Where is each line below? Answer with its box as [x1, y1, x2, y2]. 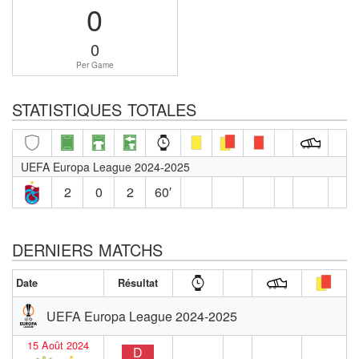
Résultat [118, 275, 159, 290]
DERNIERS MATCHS [12, 237, 163, 261]
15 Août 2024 [26, 337, 89, 353]
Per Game [75, 58, 114, 71]
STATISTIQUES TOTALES [12, 97, 196, 121]
